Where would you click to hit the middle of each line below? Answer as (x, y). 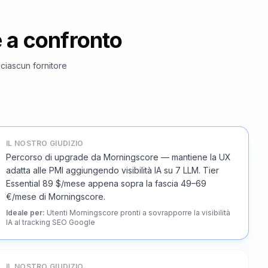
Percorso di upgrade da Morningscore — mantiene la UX (118, 157)
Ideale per (24, 213)
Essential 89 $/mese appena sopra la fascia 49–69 (106, 183)
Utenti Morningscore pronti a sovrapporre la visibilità (138, 213)
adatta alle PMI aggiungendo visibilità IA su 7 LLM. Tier (112, 170)
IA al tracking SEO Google (51, 222)
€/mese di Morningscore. (56, 197)
